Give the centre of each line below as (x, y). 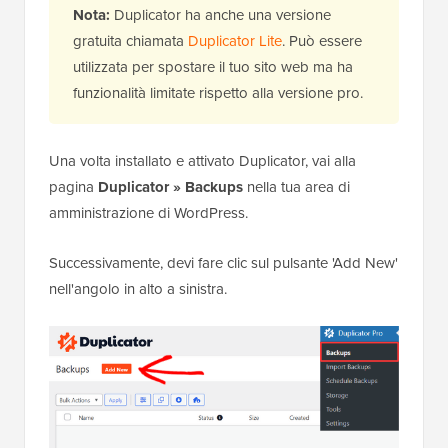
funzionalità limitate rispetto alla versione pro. (218, 93)
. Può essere (322, 41)
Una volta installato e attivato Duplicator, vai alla (202, 161)
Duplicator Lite (235, 41)
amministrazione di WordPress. (148, 213)
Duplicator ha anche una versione (220, 15)
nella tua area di (296, 187)
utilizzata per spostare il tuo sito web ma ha (213, 67)
